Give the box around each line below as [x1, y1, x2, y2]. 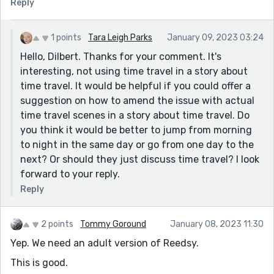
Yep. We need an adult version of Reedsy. [10, 237, 199, 249]
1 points [51, 32, 81, 43]
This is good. [10, 256, 68, 268]
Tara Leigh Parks [88, 32, 152, 43]
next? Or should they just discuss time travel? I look [20, 153, 259, 165]
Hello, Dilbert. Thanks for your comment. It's [20, 50, 221, 62]
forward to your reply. [20, 168, 120, 180]
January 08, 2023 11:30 [170, 218, 264, 229]
